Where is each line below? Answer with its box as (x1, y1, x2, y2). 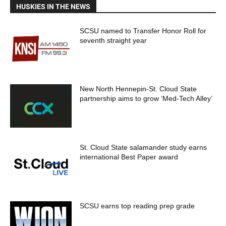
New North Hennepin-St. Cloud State (80, 85, 197, 93)
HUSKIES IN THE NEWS (16, 1, 90, 11)
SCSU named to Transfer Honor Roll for (80, 26, 207, 35)
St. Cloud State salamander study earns (80, 143, 207, 152)
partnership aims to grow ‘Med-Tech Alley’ (80, 94, 213, 103)
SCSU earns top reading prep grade (80, 201, 195, 210)
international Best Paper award (80, 153, 179, 161)
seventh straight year (80, 36, 147, 44)
